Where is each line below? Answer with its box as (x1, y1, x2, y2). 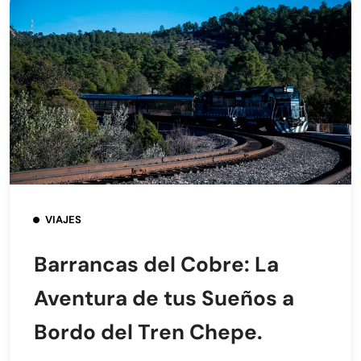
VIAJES (45, 213, 81, 227)
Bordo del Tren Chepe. (34, 318, 263, 346)
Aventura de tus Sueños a (34, 284, 294, 313)
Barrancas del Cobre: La (34, 251, 279, 279)
